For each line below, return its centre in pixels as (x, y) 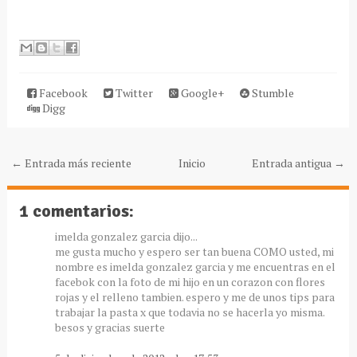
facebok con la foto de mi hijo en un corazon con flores (190, 282)
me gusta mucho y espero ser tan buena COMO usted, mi (194, 252)
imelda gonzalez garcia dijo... (126, 237)
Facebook (62, 93)
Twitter (133, 93)
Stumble (271, 93)
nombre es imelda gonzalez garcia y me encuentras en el (195, 267)
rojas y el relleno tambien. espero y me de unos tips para (194, 297)
